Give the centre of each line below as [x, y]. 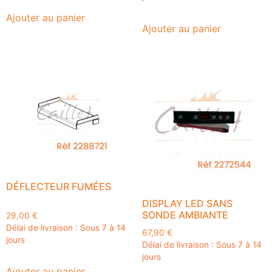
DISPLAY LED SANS [187, 203]
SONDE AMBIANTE [185, 215]
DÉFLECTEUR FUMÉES [59, 187]
